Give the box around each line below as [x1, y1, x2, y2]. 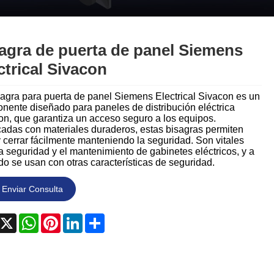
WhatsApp [38, 213, 84, 224]
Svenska [198, 109, 226, 117]
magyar [198, 136, 223, 144]
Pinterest [60, 213, 99, 224]
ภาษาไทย [198, 29, 229, 38]
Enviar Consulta [1, 184, 63, 194]
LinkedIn [82, 213, 120, 224]
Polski [198, 55, 218, 64]
